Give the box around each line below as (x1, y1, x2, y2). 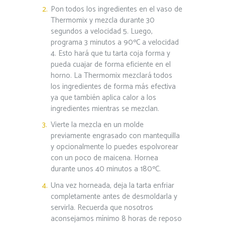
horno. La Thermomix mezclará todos (50, 69, 172, 82)
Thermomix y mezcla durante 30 (50, 14, 155, 27)
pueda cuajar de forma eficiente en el (50, 58, 171, 71)
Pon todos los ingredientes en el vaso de (50, 3, 182, 16)
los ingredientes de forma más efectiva (50, 80, 176, 93)
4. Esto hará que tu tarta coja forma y (50, 47, 170, 60)
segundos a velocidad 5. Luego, (50, 25, 153, 38)
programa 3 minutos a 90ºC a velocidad (50, 36, 179, 49)
